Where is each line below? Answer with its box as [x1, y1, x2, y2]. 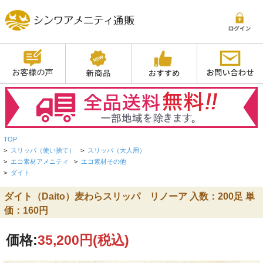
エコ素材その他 [81, 158, 127, 166]
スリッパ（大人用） [87, 147, 146, 154]
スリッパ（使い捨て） [11, 147, 76, 154]
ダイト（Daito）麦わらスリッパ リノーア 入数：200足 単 [4, 191, 255, 201]
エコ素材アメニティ [11, 158, 69, 166]
